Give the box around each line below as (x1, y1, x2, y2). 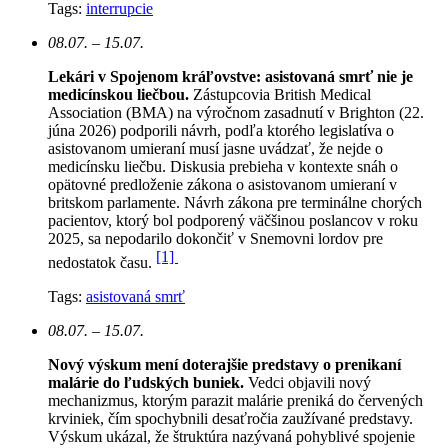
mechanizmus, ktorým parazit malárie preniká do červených (48, 391, 423, 409)
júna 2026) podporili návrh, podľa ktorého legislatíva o (48, 121, 394, 139)
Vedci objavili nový (248, 373, 371, 391)
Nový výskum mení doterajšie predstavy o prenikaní (48, 355, 401, 373)
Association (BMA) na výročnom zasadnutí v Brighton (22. (48, 103, 424, 121)
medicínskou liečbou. (48, 85, 193, 103)
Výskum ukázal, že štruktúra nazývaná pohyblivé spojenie (48, 427, 415, 445)
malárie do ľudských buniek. (48, 373, 248, 391)
